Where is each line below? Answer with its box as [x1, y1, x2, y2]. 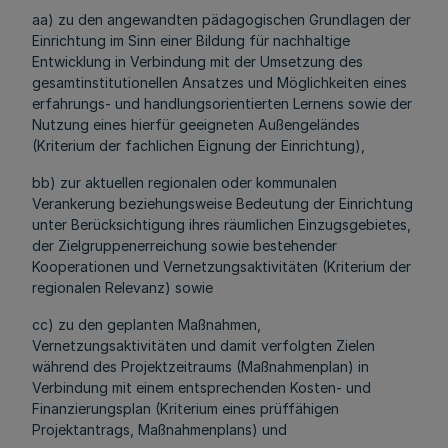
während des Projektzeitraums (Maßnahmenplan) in [32, 358, 369, 375]
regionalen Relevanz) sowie [32, 279, 213, 296]
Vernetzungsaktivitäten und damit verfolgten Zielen [32, 337, 375, 354]
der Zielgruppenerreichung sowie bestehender [32, 237, 337, 254]
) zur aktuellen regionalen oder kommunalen [50, 174, 337, 191]
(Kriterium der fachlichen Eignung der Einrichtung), [32, 137, 365, 154]
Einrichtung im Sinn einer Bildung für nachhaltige [32, 32, 350, 49]
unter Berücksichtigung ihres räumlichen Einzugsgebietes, [32, 216, 411, 233]
